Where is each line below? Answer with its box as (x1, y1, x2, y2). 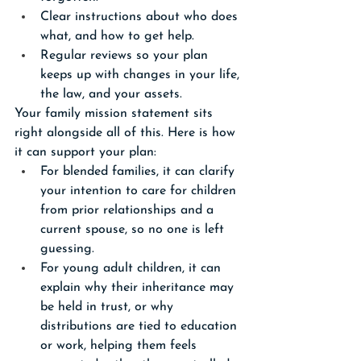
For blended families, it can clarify (40, 165, 239, 178)
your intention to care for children (40, 185, 240, 197)
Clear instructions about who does (40, 10, 242, 23)
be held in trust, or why (40, 301, 177, 313)
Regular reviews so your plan (40, 49, 212, 62)
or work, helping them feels (40, 339, 201, 352)
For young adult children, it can (40, 262, 225, 275)
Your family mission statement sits (15, 107, 217, 120)
